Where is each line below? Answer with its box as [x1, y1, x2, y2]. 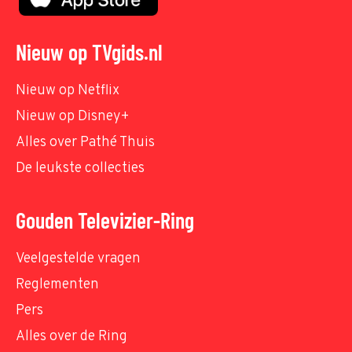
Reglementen [16, 275, 99, 294]
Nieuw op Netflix [16, 81, 119, 100]
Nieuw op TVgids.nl [16, 38, 163, 65]
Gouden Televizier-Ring [16, 206, 194, 233]
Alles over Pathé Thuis [16, 133, 155, 152]
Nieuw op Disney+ [16, 107, 130, 126]
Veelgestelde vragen [16, 249, 141, 268]
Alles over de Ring [16, 327, 127, 346]
